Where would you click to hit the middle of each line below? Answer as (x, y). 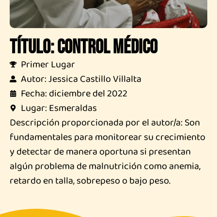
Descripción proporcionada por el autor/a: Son (105, 123)
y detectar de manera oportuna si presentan (100, 152)
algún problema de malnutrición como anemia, (105, 166)
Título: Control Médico (84, 48)
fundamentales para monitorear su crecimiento (108, 137)
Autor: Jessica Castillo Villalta (81, 79)
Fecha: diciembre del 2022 (74, 94)
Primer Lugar (48, 65)
